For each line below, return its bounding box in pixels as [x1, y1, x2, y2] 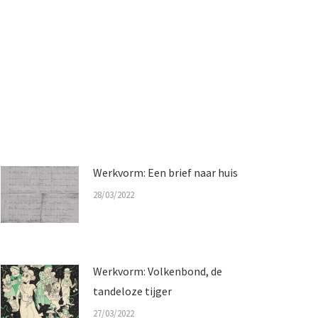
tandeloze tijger [93, 284, 172, 298]
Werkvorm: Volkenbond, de [93, 264, 222, 278]
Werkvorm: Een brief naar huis [93, 165, 238, 180]
